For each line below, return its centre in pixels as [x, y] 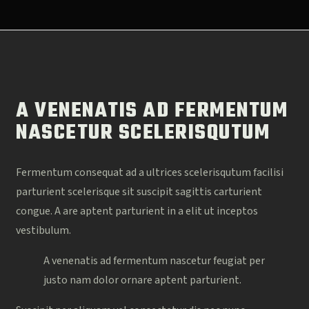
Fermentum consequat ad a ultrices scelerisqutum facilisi [150, 172]
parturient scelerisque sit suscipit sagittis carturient [139, 191]
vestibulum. [43, 230]
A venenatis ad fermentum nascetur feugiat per [154, 260]
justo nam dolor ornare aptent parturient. [142, 280]
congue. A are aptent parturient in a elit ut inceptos [137, 211]
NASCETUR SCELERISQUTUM [143, 133]
